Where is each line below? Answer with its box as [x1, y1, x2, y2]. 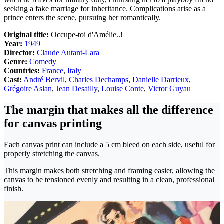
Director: [4, 48, 35, 57]
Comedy [29, 57, 56, 66]
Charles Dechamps [69, 75, 128, 84]
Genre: [4, 57, 27, 66]
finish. [4, 184, 23, 193]
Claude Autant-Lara [37, 48, 99, 57]
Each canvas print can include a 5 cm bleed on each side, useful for [4, 140, 215, 149]
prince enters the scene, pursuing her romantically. [4, 13, 161, 22]
